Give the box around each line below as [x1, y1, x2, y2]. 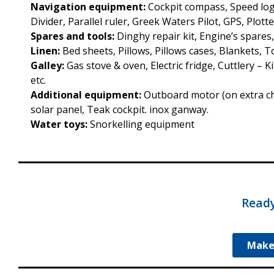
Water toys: [31, 117, 87, 131]
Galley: [31, 59, 64, 73]
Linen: [31, 44, 60, 58]
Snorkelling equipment [87, 117, 194, 131]
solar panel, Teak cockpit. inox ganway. [31, 103, 209, 117]
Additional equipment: [31, 88, 141, 102]
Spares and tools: [31, 29, 114, 43]
